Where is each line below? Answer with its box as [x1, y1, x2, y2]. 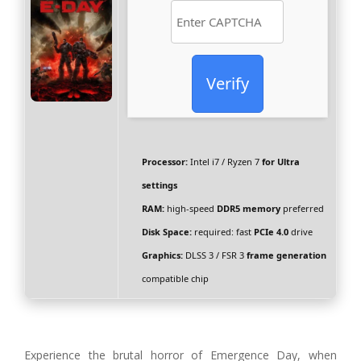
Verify [205, 73, 249, 95]
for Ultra [261, 156, 300, 168]
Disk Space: [141, 226, 192, 239]
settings [141, 179, 177, 192]
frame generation [246, 249, 326, 262]
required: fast [191, 226, 254, 239]
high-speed [164, 202, 217, 215]
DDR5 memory [216, 202, 280, 215]
